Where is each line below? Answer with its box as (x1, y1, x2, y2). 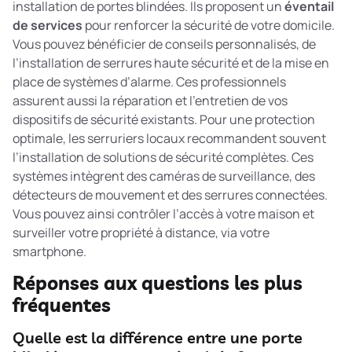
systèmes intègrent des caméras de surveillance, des (13, 167, 315, 185)
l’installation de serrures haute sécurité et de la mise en (13, 53, 329, 71)
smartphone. (13, 242, 86, 260)
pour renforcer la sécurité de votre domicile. (82, 16, 335, 34)
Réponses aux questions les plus (13, 271, 302, 295)
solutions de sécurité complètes (103, 148, 286, 166)
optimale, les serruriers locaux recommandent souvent (13, 129, 326, 147)
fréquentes (13, 293, 111, 317)
